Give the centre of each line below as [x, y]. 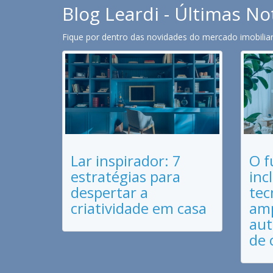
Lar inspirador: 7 [126, 161]
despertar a [109, 193]
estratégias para [126, 177]
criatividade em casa [139, 208]
